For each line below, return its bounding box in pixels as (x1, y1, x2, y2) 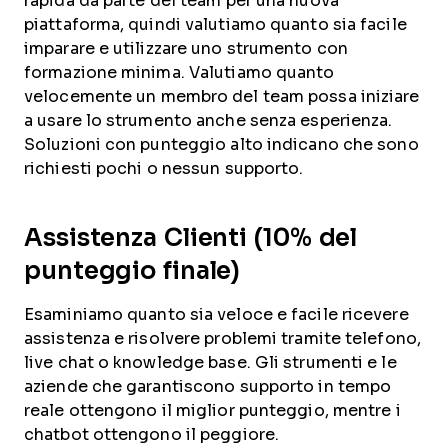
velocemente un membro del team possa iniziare (24, 87, 420, 105)
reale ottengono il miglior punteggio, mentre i (24, 401, 401, 419)
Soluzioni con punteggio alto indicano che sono (24, 135, 419, 153)
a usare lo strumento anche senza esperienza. (24, 111, 393, 129)
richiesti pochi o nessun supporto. (24, 159, 304, 177)
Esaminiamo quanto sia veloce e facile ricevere (24, 305, 409, 323)
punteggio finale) (24, 256, 241, 284)
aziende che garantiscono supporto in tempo (24, 377, 392, 395)
